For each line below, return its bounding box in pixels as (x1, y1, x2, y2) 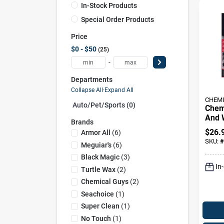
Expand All (104, 86, 133, 93)
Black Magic (80, 153, 119, 161)
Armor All (80, 128, 110, 136)
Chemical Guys (80, 177, 128, 185)
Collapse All (70, 86, 103, 93)
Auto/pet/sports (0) (72, 100, 135, 109)
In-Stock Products (80, 1, 137, 9)
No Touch (80, 214, 111, 222)
